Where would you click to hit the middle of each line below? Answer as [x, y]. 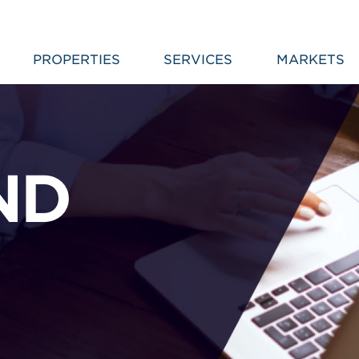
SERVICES [198, 60]
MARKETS [310, 60]
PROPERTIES [76, 60]
